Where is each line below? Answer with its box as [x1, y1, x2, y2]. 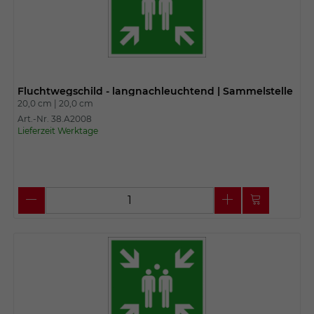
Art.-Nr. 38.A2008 [17, 113, 92, 124]
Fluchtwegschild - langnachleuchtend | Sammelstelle [17, 84, 293, 97]
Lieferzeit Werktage [17, 125, 98, 136]
